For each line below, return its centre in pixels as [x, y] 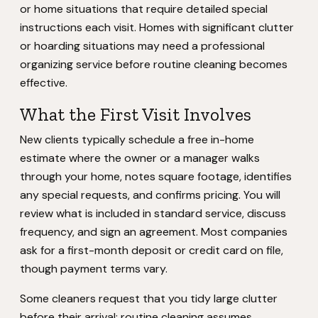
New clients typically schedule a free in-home [137, 139]
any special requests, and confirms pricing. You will [150, 195]
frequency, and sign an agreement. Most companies [154, 232]
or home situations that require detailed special [144, 9]
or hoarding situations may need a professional [142, 46]
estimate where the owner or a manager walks [140, 158]
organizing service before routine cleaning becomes [154, 64]
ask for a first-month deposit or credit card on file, [152, 250]
